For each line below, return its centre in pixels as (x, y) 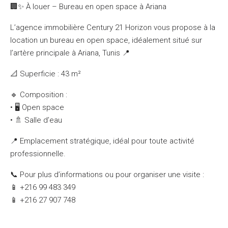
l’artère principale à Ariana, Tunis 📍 (70, 53)
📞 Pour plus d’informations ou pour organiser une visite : (107, 175)
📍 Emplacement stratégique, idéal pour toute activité (102, 141)
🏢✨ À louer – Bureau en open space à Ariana (88, 7)
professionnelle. (38, 154)
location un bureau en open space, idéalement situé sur (106, 40)
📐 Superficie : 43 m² (46, 74)
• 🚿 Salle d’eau (36, 120)
